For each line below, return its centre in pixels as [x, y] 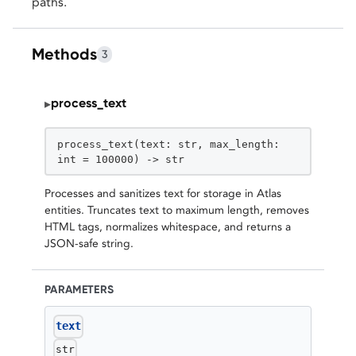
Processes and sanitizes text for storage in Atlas [163, 194]
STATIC [144, 103]
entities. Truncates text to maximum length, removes [177, 211]
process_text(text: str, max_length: [168, 144]
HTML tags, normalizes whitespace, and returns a [168, 227]
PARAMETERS [79, 290]
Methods [64, 54]
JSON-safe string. [89, 244]
